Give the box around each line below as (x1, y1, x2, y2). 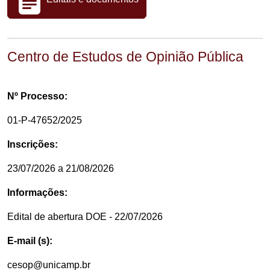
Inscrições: (7, 139, 58, 149)
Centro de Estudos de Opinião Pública (7, 49, 243, 64)
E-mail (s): (7, 236, 52, 246)
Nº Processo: (7, 91, 67, 101)
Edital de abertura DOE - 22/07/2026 (7, 212, 163, 222)
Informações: (7, 187, 67, 198)
